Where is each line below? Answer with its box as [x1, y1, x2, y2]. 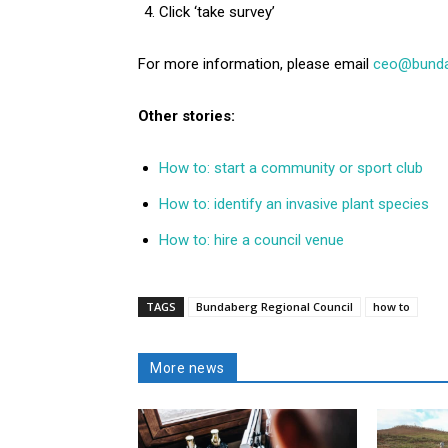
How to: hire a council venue [159, 230, 344, 249]
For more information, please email [138, 54, 373, 73]
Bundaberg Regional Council [196, 298, 353, 314]
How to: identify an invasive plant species [159, 194, 429, 213]
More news [150, 359, 225, 376]
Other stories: [138, 106, 235, 125]
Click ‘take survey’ [159, 2, 275, 21]
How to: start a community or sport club [159, 158, 423, 177]
